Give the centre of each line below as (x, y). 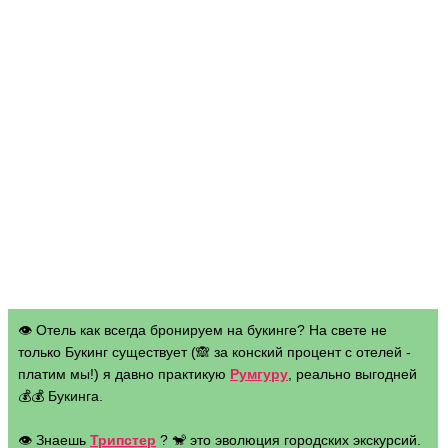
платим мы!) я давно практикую (124, 374)
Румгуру (259, 374)
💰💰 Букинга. (60, 396)
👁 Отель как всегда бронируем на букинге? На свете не (202, 330)
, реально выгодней (352, 374)
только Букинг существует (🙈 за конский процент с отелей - (214, 352)
